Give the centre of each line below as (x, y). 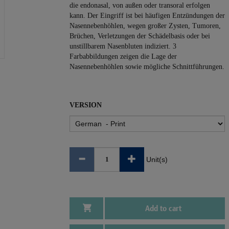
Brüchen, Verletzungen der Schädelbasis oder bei (140, 36)
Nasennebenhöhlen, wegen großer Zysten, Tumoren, (145, 26)
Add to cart (163, 208)
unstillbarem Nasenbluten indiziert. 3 (123, 46)
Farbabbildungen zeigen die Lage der (123, 56)
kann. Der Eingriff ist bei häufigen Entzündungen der (147, 16)
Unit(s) (157, 159)
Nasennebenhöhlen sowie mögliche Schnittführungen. (147, 67)
